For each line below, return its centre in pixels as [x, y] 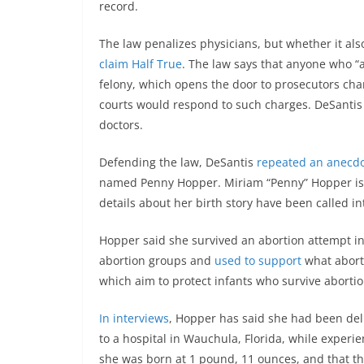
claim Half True [141, 64]
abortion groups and [157, 261]
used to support [258, 261]
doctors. [121, 125]
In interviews [134, 318]
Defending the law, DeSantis [178, 162]
